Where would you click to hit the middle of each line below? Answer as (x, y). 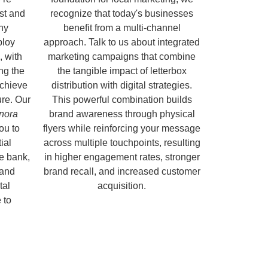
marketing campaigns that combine (122, 56)
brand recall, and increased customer (122, 171)
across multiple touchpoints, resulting (122, 142)
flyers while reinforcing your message (122, 128)
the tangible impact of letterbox (122, 71)
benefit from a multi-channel (122, 28)
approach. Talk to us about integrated (122, 42)
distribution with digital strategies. (122, 85)
